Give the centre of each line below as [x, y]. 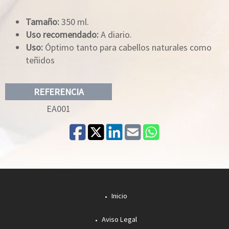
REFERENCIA [59, 91]
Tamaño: [42, 22]
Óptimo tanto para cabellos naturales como [127, 47]
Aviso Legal [118, 219]
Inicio [118, 196]
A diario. [115, 35]
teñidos [40, 60]
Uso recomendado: [62, 35]
